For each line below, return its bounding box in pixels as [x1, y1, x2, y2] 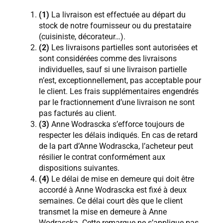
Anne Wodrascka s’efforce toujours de [49, 119, 184, 129]
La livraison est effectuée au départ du [49, 10, 186, 20]
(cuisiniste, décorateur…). [39, 32, 125, 42]
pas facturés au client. [39, 109, 116, 118]
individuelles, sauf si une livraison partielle [39, 65, 187, 75]
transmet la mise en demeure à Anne [39, 207, 167, 217]
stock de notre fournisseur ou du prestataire [39, 21, 191, 31]
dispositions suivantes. [39, 163, 119, 173]
